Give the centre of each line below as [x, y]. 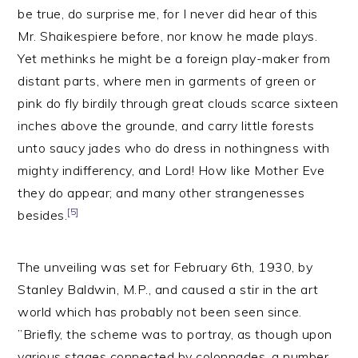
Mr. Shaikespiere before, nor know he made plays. [168, 36]
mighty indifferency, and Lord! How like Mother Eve [171, 170]
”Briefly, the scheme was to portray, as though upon [175, 334]
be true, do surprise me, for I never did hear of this [168, 14]
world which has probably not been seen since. [160, 312]
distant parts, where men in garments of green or [167, 81]
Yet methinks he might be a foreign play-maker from [174, 58]
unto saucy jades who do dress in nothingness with [174, 148]
